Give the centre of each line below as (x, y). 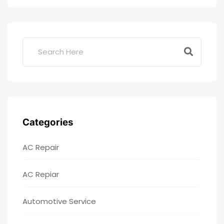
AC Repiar (41, 174)
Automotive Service (59, 201)
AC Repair (41, 147)
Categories (48, 122)
